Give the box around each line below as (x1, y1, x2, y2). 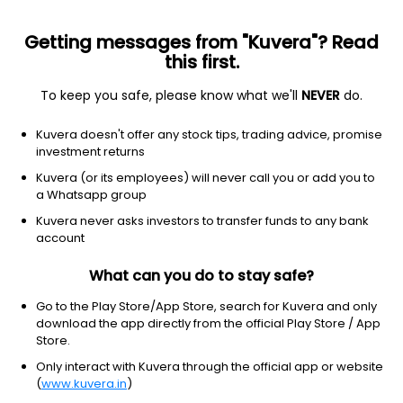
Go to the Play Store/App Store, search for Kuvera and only (36, 298, 377, 315)
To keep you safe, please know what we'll (40, 86, 301, 104)
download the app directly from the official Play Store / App (36, 315, 381, 332)
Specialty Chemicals (160, 94, 280, 112)
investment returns (36, 143, 145, 160)
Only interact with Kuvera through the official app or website (36, 358, 383, 375)
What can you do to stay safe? (89, 265, 314, 286)
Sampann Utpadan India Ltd (14, 140, 235, 162)
